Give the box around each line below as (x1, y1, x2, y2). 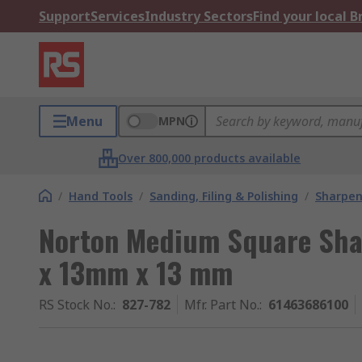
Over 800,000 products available (118, 150, 301, 166)
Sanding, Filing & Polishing (149, 188, 298, 204)
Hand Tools (69, 188, 133, 204)
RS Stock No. (39, 296, 113, 314)
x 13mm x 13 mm (39, 250, 233, 293)
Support (39, 7, 90, 25)
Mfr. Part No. (184, 296, 259, 314)
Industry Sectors (145, 7, 253, 25)
